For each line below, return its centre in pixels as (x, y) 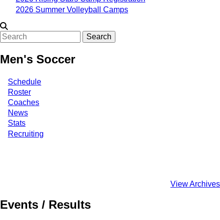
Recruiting (26, 134)
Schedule (25, 82)
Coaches (24, 102)
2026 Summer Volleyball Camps (72, 9)
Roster (19, 92)
